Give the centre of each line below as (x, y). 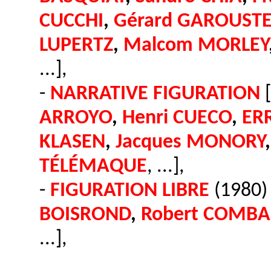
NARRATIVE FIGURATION (155, 94)
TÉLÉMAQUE (93, 167)
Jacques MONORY (190, 142)
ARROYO (76, 118)
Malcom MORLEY (196, 46)
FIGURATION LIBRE (130, 191)
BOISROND (85, 215)
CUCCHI (71, 21)
